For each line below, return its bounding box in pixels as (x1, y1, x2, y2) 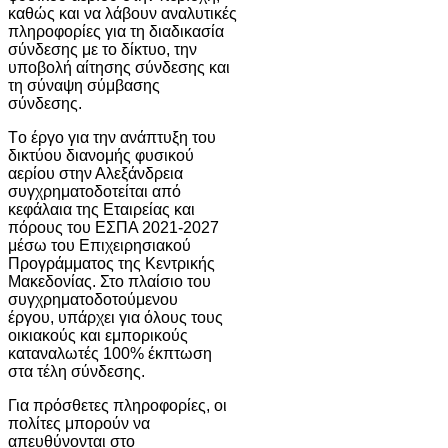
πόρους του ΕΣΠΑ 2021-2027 (8, 218, 219, 236)
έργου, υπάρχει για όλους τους (8, 308, 223, 326)
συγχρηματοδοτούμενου (8, 290, 178, 308)
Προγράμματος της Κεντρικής (8, 254, 215, 272)
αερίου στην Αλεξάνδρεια (8, 164, 183, 182)
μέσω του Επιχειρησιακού (8, 236, 191, 254)
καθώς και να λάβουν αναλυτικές (8, 4, 237, 22)
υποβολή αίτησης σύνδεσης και (8, 58, 230, 76)
